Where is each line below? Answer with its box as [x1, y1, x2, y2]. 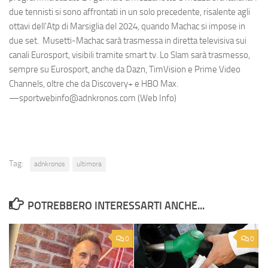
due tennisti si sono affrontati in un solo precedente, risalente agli [9, 7, 250, 18]
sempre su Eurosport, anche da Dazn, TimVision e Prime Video [9, 64, 240, 75]
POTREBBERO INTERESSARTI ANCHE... [27, 199, 205, 213]
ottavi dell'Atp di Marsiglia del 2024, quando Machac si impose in [9, 21, 245, 32]
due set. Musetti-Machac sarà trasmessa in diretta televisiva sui [9, 35, 246, 47]
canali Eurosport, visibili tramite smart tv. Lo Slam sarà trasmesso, [9, 50, 250, 61]
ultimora [77, 160, 102, 169]
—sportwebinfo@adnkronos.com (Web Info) [9, 93, 176, 104]
